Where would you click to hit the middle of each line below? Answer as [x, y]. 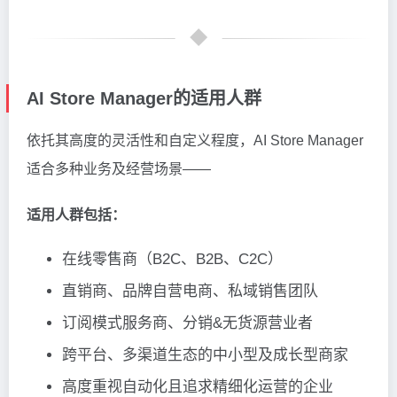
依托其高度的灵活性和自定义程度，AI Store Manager [195, 140]
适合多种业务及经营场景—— [119, 168]
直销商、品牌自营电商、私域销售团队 [190, 291]
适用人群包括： [76, 214]
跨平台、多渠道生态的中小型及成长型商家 [205, 354]
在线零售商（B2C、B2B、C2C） [172, 259]
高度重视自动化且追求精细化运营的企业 [198, 386]
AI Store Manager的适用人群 [144, 98]
